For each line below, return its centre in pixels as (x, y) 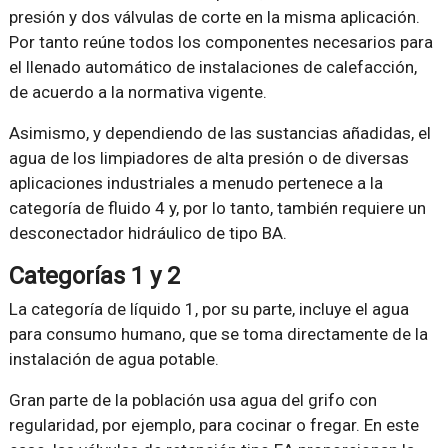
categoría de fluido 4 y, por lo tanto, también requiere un (217, 207)
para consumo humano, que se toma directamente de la (218, 333)
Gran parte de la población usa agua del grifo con (192, 399)
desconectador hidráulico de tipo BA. (147, 232)
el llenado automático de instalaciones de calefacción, (212, 66)
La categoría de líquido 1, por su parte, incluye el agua (208, 308)
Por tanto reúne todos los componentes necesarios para (220, 41)
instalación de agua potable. (113, 358)
